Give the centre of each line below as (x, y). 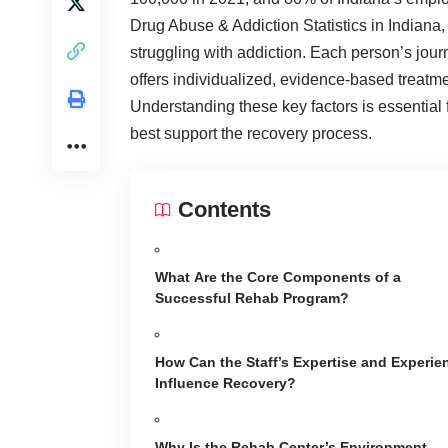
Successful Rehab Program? (252, 297)
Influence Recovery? (225, 382)
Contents (224, 209)
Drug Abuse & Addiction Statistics (248, 25)
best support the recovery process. (251, 133)
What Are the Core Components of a (278, 276)
